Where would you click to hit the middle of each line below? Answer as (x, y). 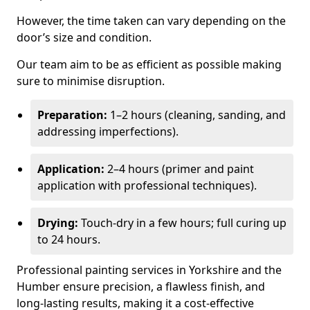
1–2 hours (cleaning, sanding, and (197, 115)
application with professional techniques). (147, 185)
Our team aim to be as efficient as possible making (149, 64)
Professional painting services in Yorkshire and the (149, 270)
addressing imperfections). (108, 131)
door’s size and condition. (84, 37)
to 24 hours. (69, 239)
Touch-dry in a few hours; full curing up (182, 223)
